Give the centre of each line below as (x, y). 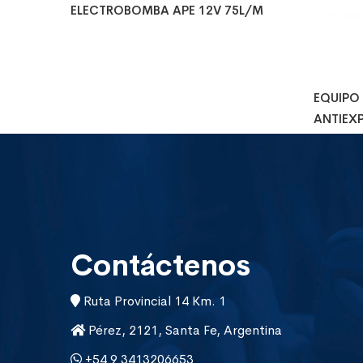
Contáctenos (160, 266)
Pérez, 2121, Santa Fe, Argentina (184, 331)
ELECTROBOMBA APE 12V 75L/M (167, 11)
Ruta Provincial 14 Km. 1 (153, 301)
